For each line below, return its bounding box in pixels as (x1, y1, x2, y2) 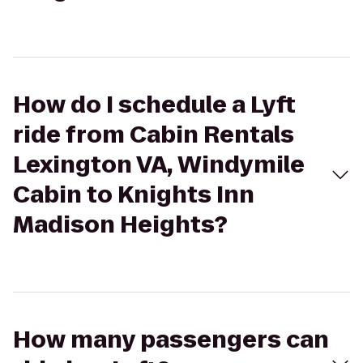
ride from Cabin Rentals (13, 119, 294, 151)
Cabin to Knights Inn (13, 179, 254, 211)
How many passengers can (13, 324, 329, 356)
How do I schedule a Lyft (13, 89, 296, 121)
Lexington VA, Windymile (13, 149, 305, 181)
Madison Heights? (13, 209, 228, 241)
